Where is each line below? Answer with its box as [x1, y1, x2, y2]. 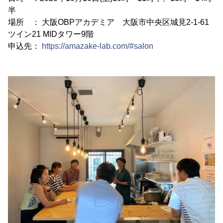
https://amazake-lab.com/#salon [42, 42, 153, 51]
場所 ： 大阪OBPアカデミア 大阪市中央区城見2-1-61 [8, 18, 209, 27]
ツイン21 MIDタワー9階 [8, 30, 94, 39]
